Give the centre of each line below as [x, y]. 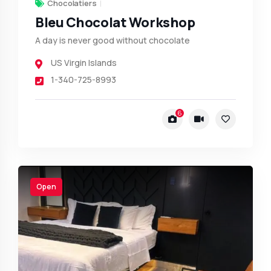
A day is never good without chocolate [113, 40]
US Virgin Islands [84, 62]
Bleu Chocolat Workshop [115, 22]
